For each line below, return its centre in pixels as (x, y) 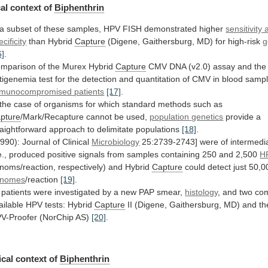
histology (202, 192)
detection (100, 79)
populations (158, 130)
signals (92, 155)
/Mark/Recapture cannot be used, (85, 117)
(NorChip (57, 217)
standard (139, 104)
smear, (170, 192)
